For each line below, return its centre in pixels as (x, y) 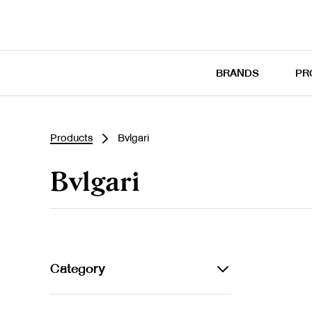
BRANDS (237, 73)
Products (71, 138)
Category (78, 268)
